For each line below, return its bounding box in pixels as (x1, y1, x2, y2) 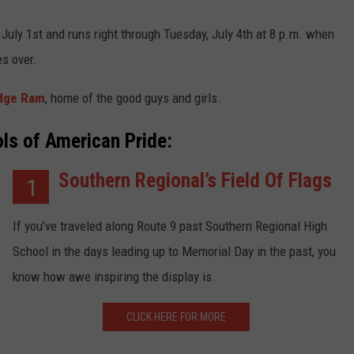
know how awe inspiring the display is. (13, 268, 216, 284)
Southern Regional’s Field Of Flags (58, 168, 332, 192)
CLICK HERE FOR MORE (126, 310, 226, 323)
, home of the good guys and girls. (45, 90, 221, 107)
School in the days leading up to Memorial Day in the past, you (13, 243, 336, 259)
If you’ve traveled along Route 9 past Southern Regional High (13, 217, 327, 234)
